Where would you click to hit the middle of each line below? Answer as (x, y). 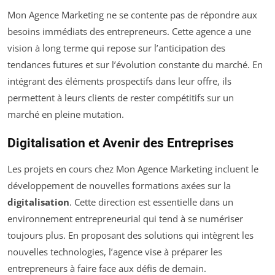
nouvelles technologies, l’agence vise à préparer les (115, 251)
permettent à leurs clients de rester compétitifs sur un (121, 97)
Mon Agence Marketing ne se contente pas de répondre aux (132, 14)
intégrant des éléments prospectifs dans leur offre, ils (119, 81)
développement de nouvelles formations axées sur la (119, 185)
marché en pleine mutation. (66, 114)
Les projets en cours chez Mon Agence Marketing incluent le (133, 168)
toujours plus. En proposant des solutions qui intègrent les (130, 235)
